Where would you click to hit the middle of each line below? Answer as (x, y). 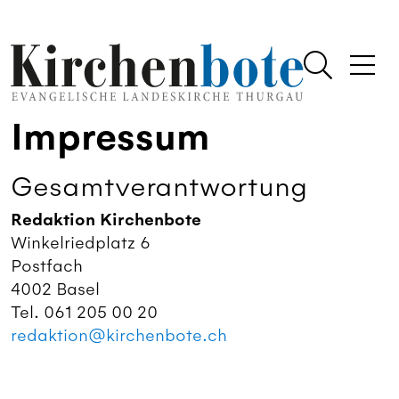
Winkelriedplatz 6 (83, 242)
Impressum (110, 138)
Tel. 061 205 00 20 (86, 312)
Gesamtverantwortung (159, 186)
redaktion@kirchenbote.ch (119, 335)
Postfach (47, 265)
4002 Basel (55, 289)
